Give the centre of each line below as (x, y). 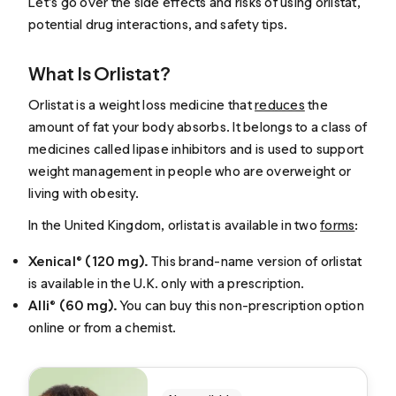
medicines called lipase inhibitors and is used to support (196, 149)
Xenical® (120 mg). (88, 261)
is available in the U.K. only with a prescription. (167, 283)
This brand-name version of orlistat (255, 261)
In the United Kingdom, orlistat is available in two (175, 225)
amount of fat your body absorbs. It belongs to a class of (198, 127)
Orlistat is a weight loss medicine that (142, 105)
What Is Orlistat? (99, 73)
